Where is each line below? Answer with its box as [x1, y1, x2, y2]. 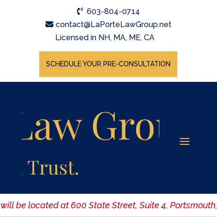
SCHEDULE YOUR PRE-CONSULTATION [46, 60, 171, 68]
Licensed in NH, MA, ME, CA [55, 33, 155, 42]
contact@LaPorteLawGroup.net [55, 20, 171, 29]
